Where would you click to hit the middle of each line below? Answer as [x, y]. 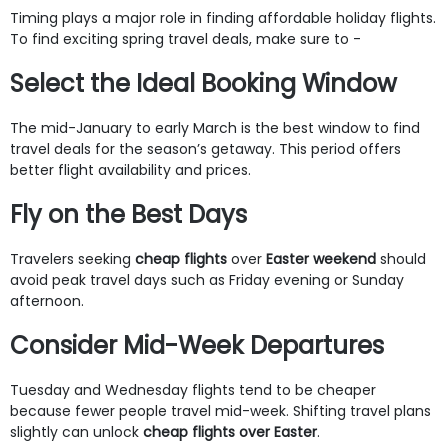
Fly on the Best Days [128, 214]
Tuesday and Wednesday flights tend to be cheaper [193, 389]
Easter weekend [321, 258]
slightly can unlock [76, 431]
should [401, 258]
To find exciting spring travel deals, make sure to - [185, 38]
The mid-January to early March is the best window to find [215, 127]
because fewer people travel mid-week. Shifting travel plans [220, 410]
